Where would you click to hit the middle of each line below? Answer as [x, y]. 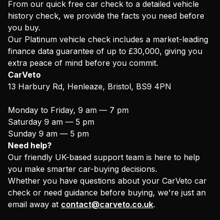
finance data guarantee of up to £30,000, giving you [105, 51]
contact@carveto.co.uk [107, 204]
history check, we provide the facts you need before [106, 15]
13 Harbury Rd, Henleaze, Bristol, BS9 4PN [90, 86]
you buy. [24, 27]
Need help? [30, 145]
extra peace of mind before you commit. [83, 63]
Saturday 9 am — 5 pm [54, 122]
